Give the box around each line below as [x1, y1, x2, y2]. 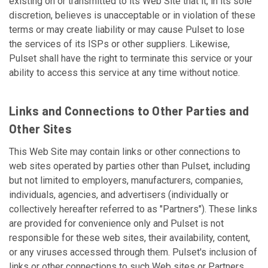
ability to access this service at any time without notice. [9, 67, 240, 78]
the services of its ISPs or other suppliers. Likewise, [9, 38, 230, 50]
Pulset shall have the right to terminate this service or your [9, 53, 252, 64]
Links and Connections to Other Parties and [9, 103, 249, 118]
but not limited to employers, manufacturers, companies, [9, 175, 243, 186]
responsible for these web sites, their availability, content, [9, 232, 250, 243]
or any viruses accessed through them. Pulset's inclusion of [9, 246, 257, 258]
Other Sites [9, 121, 72, 136]
